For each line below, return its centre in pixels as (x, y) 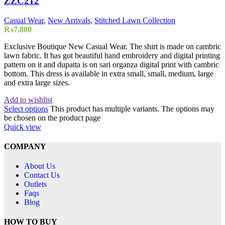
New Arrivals (69, 20)
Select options (26, 108)
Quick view (23, 127)
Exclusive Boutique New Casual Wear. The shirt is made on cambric (113, 46)
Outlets (35, 184)
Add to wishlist (28, 99)
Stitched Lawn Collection (135, 20)
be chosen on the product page (52, 118)
